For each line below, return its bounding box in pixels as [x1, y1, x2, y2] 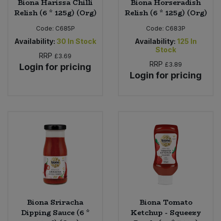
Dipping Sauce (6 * [21, 207, 90, 218]
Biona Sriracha [27, 196, 83, 208]
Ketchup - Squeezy [130, 207, 201, 218]
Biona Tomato [139, 196, 192, 208]
